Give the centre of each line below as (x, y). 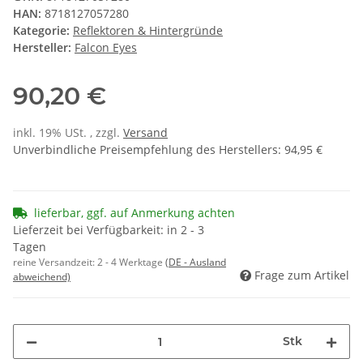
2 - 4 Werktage (131, 263)
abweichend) (42, 277)
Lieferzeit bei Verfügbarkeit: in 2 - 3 (109, 230)
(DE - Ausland (196, 263)
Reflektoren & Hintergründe (148, 31)
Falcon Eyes (106, 48)
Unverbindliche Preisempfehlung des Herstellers (145, 150)
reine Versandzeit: (55, 263)
